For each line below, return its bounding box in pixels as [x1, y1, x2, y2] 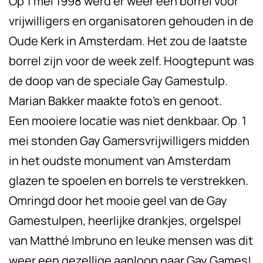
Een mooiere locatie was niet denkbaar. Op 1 [9, 113, 247, 129]
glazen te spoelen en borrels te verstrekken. [9, 173, 248, 189]
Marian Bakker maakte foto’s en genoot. [9, 93, 222, 109]
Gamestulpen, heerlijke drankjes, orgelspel [9, 213, 241, 229]
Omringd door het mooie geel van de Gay [9, 193, 227, 209]
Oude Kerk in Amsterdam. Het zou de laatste [9, 33, 247, 49]
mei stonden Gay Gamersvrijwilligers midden [9, 133, 249, 149]
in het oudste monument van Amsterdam [9, 153, 231, 169]
